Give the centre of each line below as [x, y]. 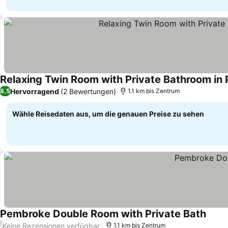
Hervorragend [35, 91]
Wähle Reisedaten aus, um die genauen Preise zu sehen [108, 114]
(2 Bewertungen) [88, 91]
